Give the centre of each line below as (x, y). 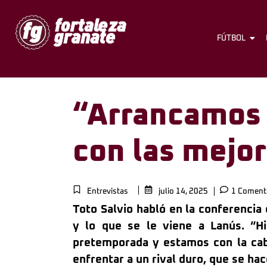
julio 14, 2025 (183, 192)
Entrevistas (108, 192)
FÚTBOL (232, 38)
